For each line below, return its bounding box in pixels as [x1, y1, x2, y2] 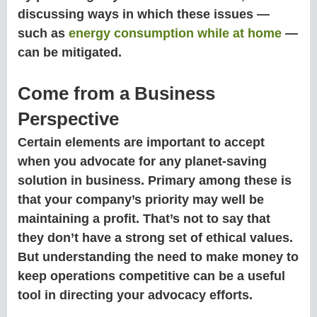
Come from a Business [18, 83, 215, 104]
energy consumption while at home [69, 26, 282, 41]
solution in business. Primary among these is [18, 173, 292, 188]
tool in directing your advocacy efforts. [18, 288, 253, 303]
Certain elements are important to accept [18, 135, 265, 150]
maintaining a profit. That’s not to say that [18, 212, 270, 226]
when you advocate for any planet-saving [18, 154, 267, 169]
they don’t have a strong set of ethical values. [18, 231, 293, 246]
